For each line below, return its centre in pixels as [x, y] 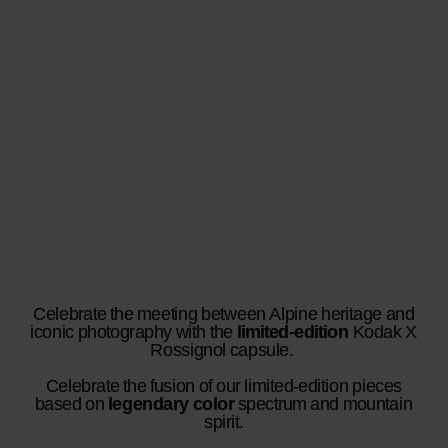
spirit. [224, 421]
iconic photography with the [132, 331]
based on [72, 403]
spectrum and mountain [323, 403]
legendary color [171, 403]
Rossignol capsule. [224, 349]
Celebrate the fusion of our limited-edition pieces [224, 385]
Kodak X [383, 331]
